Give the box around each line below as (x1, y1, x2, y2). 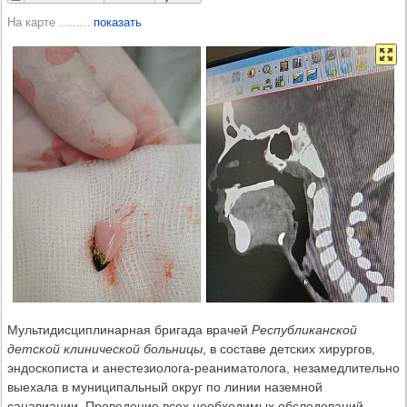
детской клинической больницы (7, 342, 203, 357)
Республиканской (252, 323, 357, 338)
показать (94, 15, 142, 30)
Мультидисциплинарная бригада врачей (7, 323, 252, 338)
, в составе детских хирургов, (203, 342, 375, 357)
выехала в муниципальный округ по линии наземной (7, 380, 323, 395)
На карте (7, 15, 55, 30)
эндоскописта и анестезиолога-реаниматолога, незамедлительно (7, 361, 400, 376)
